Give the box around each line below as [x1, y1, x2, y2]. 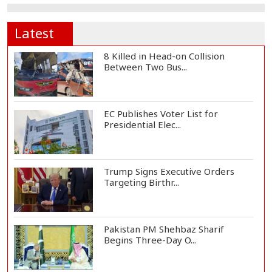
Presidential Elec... [103, 118, 181, 131]
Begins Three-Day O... [103, 234, 196, 246]
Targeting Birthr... [103, 176, 179, 189]
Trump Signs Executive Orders [103, 165, 234, 178]
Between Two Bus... [103, 61, 187, 73]
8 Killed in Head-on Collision [103, 50, 225, 63]
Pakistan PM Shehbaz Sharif [103, 223, 224, 236]
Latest [15, 24, 54, 42]
